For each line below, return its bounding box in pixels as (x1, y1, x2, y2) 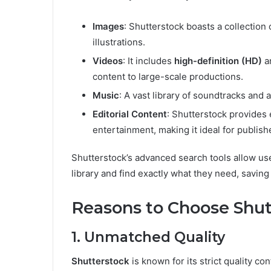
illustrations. (93, 36, 145, 48)
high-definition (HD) (174, 55, 262, 67)
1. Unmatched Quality (71, 228, 225, 246)
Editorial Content (93, 108, 167, 120)
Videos (93, 55, 123, 67)
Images (93, 21, 124, 33)
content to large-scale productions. (93, 71, 243, 83)
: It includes (123, 55, 174, 67)
